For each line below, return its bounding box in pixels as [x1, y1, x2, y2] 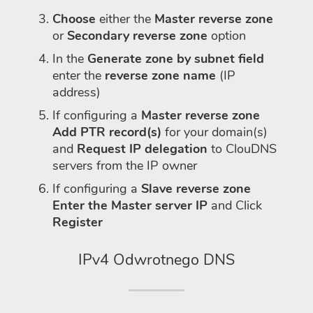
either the [96, 10, 154, 27]
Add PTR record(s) [52, 123, 161, 140]
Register [52, 213, 103, 231]
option [208, 27, 246, 44]
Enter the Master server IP [52, 196, 208, 214]
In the [52, 50, 87, 67]
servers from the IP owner [52, 156, 197, 174]
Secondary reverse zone [67, 27, 208, 44]
